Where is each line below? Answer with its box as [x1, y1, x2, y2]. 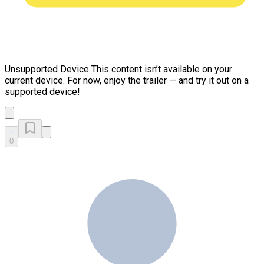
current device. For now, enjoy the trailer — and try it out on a [5, 75, 249, 86]
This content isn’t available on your [89, 64, 232, 75]
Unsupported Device [5, 64, 89, 75]
